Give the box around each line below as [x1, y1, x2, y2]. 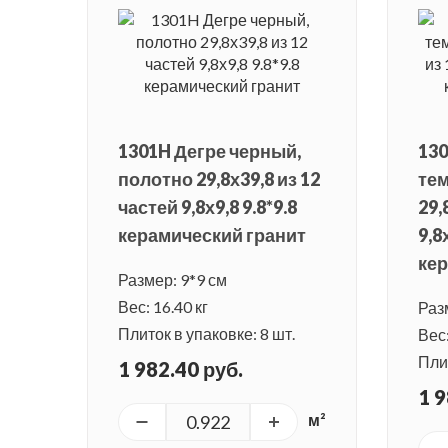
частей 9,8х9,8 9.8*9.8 [118, 196, 297, 219]
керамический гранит [118, 224, 306, 247]
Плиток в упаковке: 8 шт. [118, 324, 295, 344]
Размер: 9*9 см [118, 270, 227, 290]
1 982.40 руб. [118, 357, 243, 382]
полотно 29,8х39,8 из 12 [118, 168, 320, 191]
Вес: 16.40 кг [118, 297, 208, 317]
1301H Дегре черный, [118, 140, 301, 163]
